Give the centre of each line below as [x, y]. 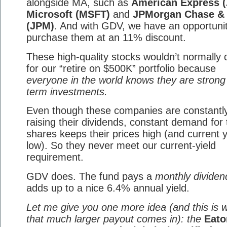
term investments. [67, 91]
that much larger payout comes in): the [115, 219]
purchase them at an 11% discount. [106, 37]
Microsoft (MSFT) [68, 14]
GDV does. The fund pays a [91, 176]
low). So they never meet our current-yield [121, 146]
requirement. [55, 157]
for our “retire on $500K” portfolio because [121, 68]
